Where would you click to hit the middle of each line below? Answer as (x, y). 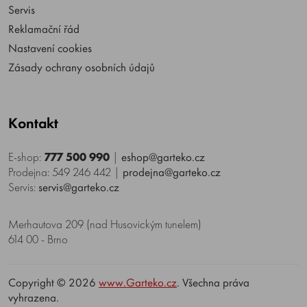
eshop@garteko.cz (163, 157)
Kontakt (33, 124)
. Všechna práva (213, 283)
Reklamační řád (44, 29)
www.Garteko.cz (138, 283)
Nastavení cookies (50, 48)
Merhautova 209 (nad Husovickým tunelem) (105, 224)
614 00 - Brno (38, 240)
